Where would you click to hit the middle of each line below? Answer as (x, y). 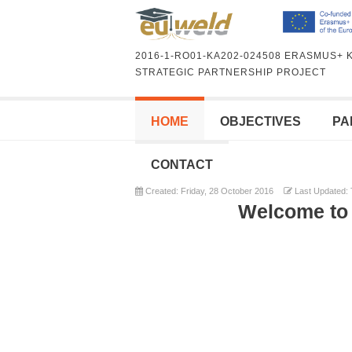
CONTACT (182, 164)
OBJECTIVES (260, 121)
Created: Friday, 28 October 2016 (208, 191)
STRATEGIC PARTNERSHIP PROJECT (231, 72)
